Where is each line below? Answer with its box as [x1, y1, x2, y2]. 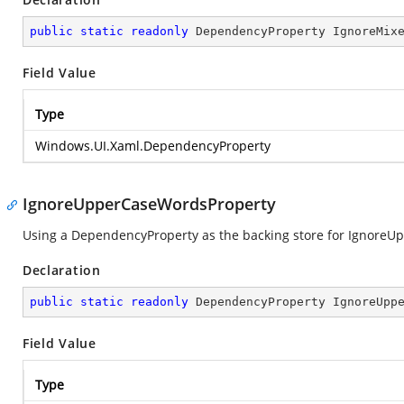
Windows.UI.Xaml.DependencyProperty [35, 137, 271, 154]
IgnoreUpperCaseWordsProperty [23, 193, 276, 215]
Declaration [23, 262, 101, 279]
